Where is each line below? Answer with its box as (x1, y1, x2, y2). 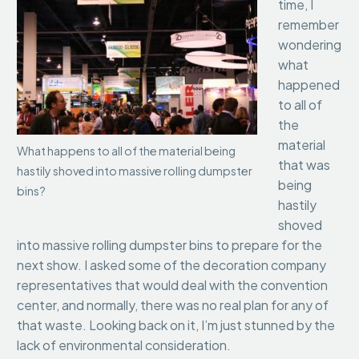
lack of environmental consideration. (17, 337, 233, 354)
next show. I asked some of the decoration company (17, 256, 326, 274)
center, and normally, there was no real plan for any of (17, 296, 329, 314)
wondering (277, 36, 341, 54)
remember (277, 16, 339, 34)
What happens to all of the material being (17, 143, 236, 158)
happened (277, 76, 340, 94)
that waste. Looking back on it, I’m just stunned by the (17, 317, 335, 334)
